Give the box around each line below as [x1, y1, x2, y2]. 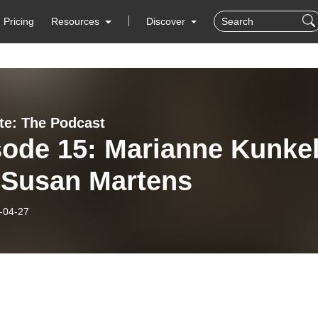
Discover [146, 16, 188, 27]
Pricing [4, 16, 35, 27]
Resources [51, 16, 100, 27]
